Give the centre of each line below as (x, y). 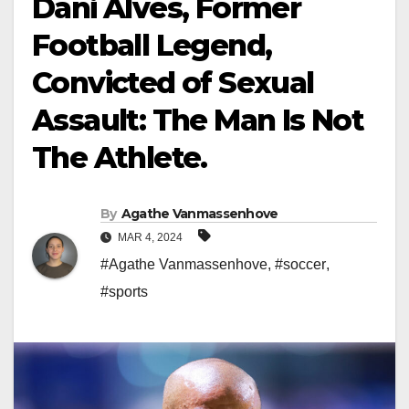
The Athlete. (120, 157)
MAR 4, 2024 (150, 238)
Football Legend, (152, 45)
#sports (124, 292)
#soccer (300, 265)
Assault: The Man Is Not (198, 120)
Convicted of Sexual (173, 83)
